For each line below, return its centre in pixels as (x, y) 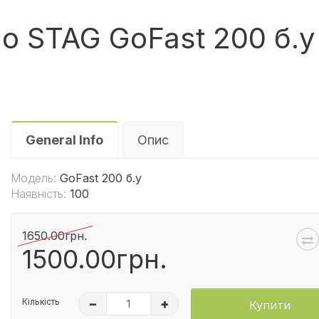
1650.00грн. (55, 235)
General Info (65, 140)
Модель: (34, 178)
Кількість (41, 301)
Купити (270, 304)
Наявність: (39, 193)
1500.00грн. (95, 259)
